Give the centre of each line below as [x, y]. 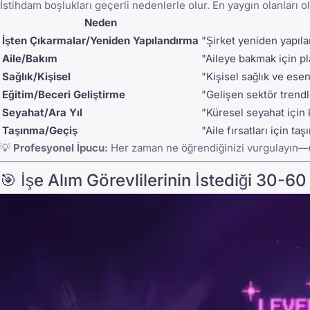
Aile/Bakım [30, 59]
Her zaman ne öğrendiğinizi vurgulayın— [208, 148]
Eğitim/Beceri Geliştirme [64, 95]
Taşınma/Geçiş [40, 131]
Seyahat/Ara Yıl [42, 113]
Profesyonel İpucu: [61, 148]
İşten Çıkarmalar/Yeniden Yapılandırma [100, 41]
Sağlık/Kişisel [36, 77]
